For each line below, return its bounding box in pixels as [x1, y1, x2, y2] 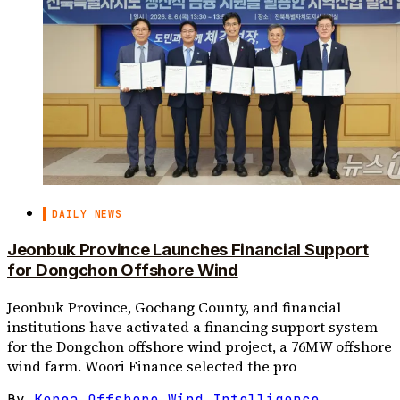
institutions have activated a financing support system [7, 316, 378, 337]
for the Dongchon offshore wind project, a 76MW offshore [7, 336, 392, 356]
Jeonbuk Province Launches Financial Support [7, 239, 369, 261]
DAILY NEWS [52, 207, 123, 221]
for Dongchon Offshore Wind [7, 260, 238, 281]
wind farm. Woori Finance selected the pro [7, 355, 296, 376]
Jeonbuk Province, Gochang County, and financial [7, 296, 341, 317]
